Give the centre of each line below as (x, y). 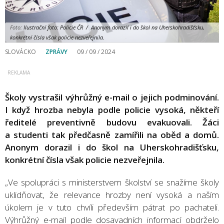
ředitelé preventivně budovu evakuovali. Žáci (112, 122)
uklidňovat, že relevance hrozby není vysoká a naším (112, 194)
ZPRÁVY (56, 51)
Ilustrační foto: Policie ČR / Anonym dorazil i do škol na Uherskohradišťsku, (113, 27)
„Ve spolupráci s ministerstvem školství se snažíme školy (112, 182)
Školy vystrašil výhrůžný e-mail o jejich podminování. (112, 97)
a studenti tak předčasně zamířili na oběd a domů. (112, 134)
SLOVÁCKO (20, 51)
